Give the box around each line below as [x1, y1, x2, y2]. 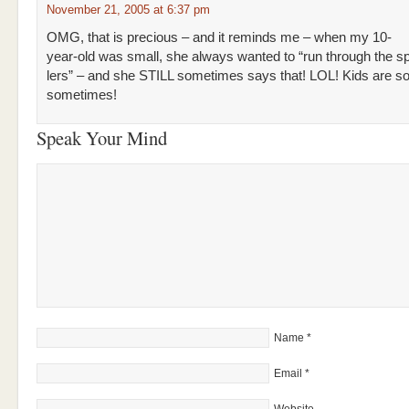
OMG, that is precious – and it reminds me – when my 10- [47, 30, 392, 45]
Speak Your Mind [37, 125, 167, 151]
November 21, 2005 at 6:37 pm [47, 3, 210, 16]
